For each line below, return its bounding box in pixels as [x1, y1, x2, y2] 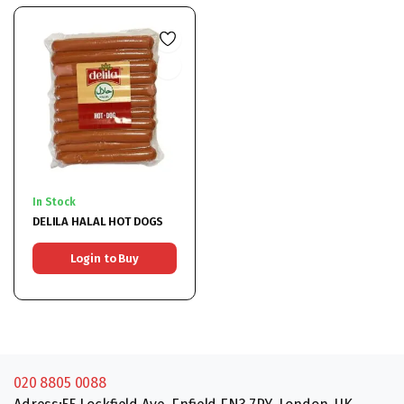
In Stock [32, 195, 76, 208]
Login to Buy [69, 251, 139, 265]
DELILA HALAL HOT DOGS [32, 214, 164, 228]
